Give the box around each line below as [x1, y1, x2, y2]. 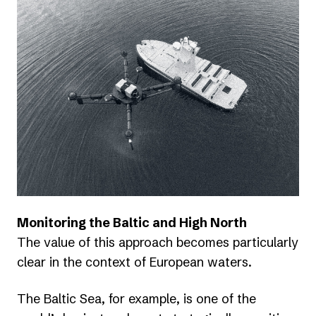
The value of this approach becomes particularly [17, 233, 298, 250]
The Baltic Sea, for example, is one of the [17, 290, 256, 307]
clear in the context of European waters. [17, 253, 252, 270]
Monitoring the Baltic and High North [17, 214, 247, 231]
